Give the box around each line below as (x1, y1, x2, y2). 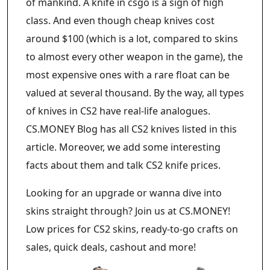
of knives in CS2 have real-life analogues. (26, 104, 210, 118)
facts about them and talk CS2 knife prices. (26, 159, 223, 172)
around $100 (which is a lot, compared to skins (26, 32, 238, 45)
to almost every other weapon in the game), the (26, 50, 243, 63)
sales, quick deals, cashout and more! (26, 240, 196, 254)
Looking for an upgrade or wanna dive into (26, 186, 222, 199)
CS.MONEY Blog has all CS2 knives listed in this (26, 122, 237, 136)
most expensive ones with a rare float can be (26, 68, 230, 81)
